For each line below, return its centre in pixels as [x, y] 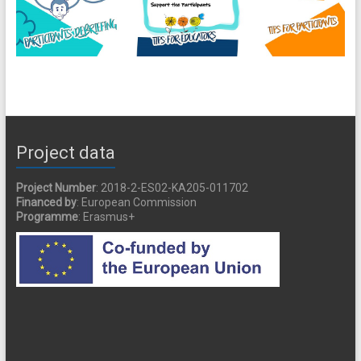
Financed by [46, 202]
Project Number [56, 187]
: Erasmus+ [106, 216]
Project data [65, 152]
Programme [47, 216]
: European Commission [136, 202]
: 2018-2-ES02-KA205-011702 [172, 187]
